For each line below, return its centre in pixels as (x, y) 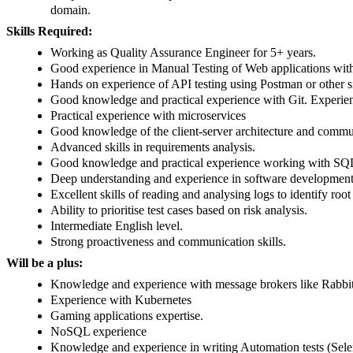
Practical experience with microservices (151, 115)
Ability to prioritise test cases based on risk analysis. (182, 210)
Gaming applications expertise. (130, 315)
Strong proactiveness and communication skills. (171, 241)
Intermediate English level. (120, 225)
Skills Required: (51, 31)
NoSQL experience (102, 331)
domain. (72, 9)
